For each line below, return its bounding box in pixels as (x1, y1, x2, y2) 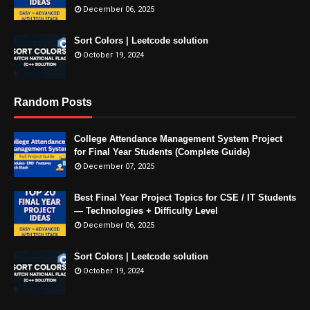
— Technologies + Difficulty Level (74, 206, 218, 216)
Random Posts (14, 96, 92, 108)
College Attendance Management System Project (74, 134, 282, 144)
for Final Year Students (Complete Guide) (74, 147, 250, 157)
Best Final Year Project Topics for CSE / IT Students (74, 192, 296, 203)
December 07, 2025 (83, 162, 154, 171)
